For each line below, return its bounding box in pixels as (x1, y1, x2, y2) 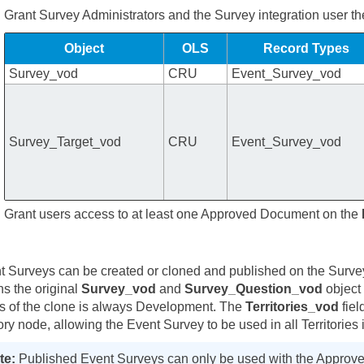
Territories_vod (245, 300, 340, 314)
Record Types (263, 41, 350, 56)
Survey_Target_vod (9, 135, 122, 149)
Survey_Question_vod (184, 282, 323, 297)
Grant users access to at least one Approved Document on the (4, 207, 362, 222)
